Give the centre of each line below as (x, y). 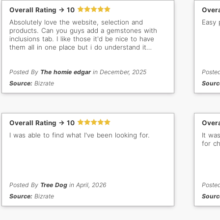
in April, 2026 (87, 185)
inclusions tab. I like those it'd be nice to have (82, 39)
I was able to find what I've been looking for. (80, 135)
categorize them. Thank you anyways (68, 64)
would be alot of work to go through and (74, 56)
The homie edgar (66, 72)
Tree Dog (54, 185)
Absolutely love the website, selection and (76, 22)
